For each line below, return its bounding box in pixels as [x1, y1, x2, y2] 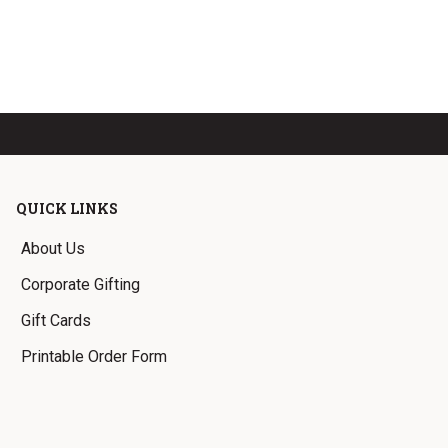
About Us [21, 239, 86, 258]
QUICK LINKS [16, 199, 119, 218]
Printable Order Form [21, 347, 168, 366]
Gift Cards [21, 311, 92, 330]
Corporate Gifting [21, 275, 141, 294]
